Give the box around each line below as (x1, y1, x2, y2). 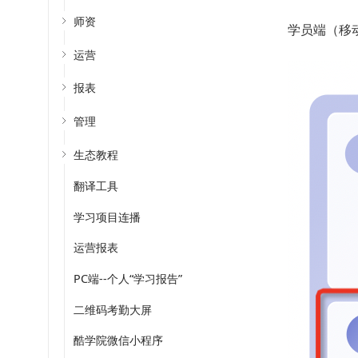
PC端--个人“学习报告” (74, 270, 182, 286)
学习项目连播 (74, 209, 141, 225)
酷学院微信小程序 (74, 332, 163, 348)
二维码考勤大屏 (74, 301, 152, 317)
